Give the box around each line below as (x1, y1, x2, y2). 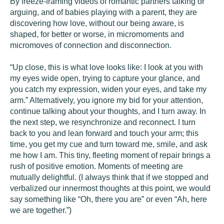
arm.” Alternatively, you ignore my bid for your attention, (10, 96, 203, 104)
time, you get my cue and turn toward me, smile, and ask (10, 140, 207, 148)
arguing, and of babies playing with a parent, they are (10, 8, 197, 16)
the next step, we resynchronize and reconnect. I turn (10, 118, 195, 126)
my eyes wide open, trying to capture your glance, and (10, 74, 200, 82)
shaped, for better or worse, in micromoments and (10, 30, 184, 38)
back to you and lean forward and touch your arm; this (10, 129, 198, 137)
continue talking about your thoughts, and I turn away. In (10, 107, 206, 115)
